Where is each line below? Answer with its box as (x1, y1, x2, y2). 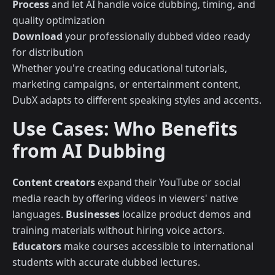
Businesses (66, 207, 120, 222)
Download (12, 29, 63, 44)
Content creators (12, 176, 95, 190)
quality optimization (12, 14, 105, 28)
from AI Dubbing (12, 138, 166, 164)
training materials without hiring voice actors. (12, 223, 225, 238)
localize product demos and (120, 207, 251, 222)
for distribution (12, 45, 83, 60)
